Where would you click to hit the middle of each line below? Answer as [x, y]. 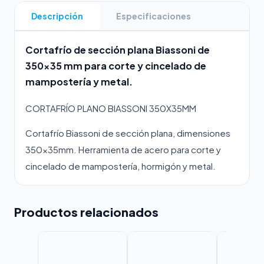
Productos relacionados [86, 212]
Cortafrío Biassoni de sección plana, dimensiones [128, 133]
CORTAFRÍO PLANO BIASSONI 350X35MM [111, 108]
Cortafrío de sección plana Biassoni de [118, 50]
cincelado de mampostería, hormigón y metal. [121, 166]
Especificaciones [154, 16]
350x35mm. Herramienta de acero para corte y [123, 149]
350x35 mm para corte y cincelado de [116, 66]
